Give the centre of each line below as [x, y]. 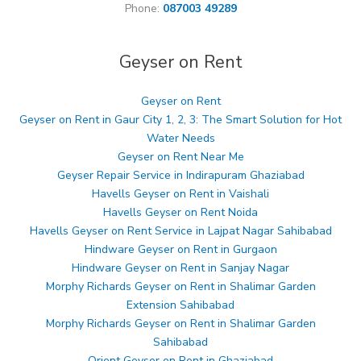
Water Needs [180, 139]
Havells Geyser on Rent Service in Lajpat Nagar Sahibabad [180, 231]
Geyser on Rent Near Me [180, 157]
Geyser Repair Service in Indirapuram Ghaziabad [180, 176]
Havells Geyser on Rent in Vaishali [180, 194]
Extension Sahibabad [180, 305]
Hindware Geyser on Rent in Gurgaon [180, 250]
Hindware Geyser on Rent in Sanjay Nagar [180, 268]
